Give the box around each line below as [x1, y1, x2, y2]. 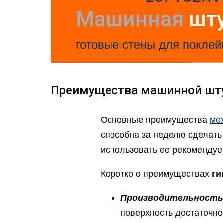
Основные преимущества [101, 115, 210, 125]
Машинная [76, 7, 189, 32]
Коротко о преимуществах [101, 169, 212, 179]
